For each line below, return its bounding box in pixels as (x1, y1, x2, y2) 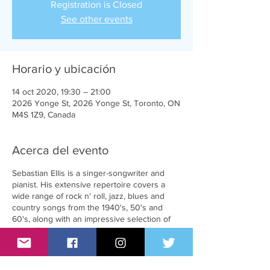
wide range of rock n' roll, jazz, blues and (12, 191, 165, 201)
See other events (60, 14, 133, 24)
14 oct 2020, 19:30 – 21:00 (12, 87, 111, 96)
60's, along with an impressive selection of (12, 214, 171, 224)
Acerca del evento (12, 143, 108, 157)
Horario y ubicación (12, 62, 116, 75)
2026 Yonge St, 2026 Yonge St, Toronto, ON (12, 98, 180, 108)
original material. (12, 225, 72, 235)
